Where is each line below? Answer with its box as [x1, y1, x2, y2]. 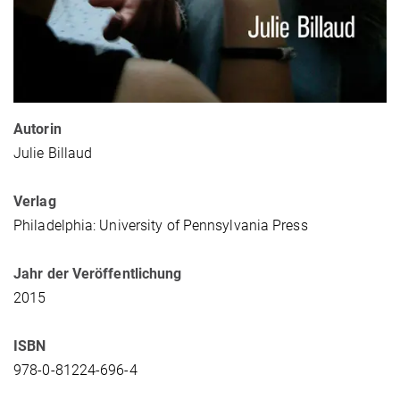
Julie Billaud [13, 144, 93, 162]
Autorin [13, 120, 62, 137]
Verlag [13, 192, 56, 210]
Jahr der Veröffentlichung [13, 264, 182, 282]
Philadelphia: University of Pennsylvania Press [13, 216, 312, 234]
